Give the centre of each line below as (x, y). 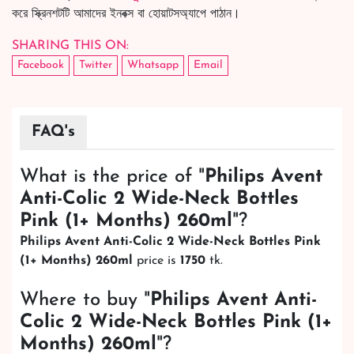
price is (156, 261)
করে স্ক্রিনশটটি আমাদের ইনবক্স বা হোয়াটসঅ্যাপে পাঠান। (126, 15)
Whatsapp (153, 66)
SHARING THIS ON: (70, 46)
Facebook (41, 66)
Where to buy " (85, 301)
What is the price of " (112, 177)
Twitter (96, 66)
